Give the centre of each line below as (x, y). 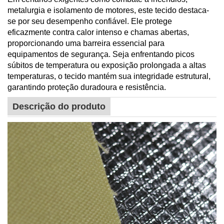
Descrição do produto (59, 106)
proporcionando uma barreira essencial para (86, 43)
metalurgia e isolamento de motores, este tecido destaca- (108, 10)
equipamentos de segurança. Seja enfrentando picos (101, 54)
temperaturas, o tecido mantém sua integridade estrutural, (109, 76)
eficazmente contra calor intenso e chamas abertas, (98, 32)
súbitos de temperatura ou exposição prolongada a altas (107, 65)
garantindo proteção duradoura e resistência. (87, 87)
